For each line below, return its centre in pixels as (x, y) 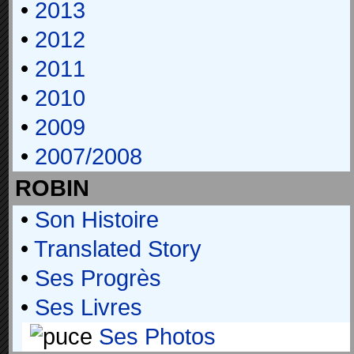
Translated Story (115, 249)
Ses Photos (154, 337)
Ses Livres (85, 307)
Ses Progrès (95, 278)
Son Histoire (94, 220)
